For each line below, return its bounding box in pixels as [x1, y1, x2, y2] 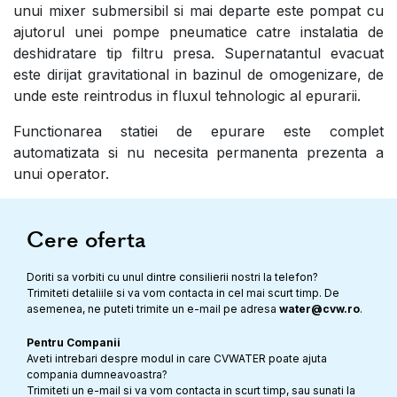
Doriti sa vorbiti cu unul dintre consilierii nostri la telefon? [27, 269, 318, 284]
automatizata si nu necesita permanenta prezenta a [13, 143, 384, 161]
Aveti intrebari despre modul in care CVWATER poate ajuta [27, 351, 327, 365]
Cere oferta [27, 222, 146, 253]
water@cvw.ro [279, 301, 360, 315]
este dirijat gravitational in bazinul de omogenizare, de [13, 65, 384, 83]
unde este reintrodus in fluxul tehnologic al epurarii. [13, 86, 361, 105]
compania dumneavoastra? [27, 367, 170, 381]
